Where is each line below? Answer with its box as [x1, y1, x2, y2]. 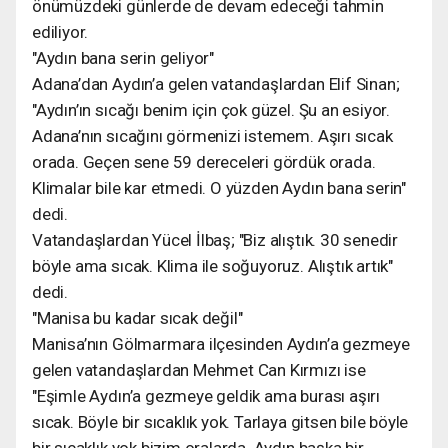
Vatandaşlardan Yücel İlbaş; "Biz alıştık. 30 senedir [32, 229, 399, 250]
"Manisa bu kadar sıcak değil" [32, 307, 243, 328]
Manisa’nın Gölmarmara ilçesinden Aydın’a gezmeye [32, 333, 410, 354]
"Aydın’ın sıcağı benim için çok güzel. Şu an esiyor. [32, 99, 391, 120]
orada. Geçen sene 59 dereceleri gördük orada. [32, 151, 376, 172]
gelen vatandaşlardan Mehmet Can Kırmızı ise [32, 359, 366, 380]
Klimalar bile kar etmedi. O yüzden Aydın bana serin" [32, 177, 407, 198]
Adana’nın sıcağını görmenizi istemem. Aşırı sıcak [32, 125, 393, 146]
